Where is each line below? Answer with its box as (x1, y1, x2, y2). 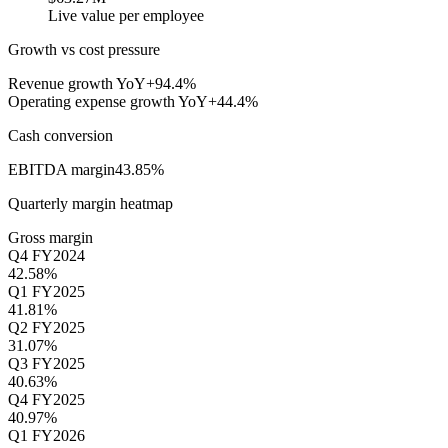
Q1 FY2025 (8, 283, 85, 301)
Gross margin (8, 229, 93, 247)
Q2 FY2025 (8, 319, 85, 337)
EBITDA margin (8, 161, 115, 179)
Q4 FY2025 (8, 391, 85, 409)
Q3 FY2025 (8, 355, 85, 373)
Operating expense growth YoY (8, 93, 208, 111)
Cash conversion (8, 127, 113, 145)
